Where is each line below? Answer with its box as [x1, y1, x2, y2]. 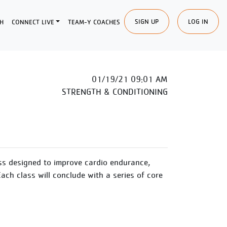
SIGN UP [135, 17, 159, 25]
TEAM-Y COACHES [68, 18, 120, 26]
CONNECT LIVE [11, 18, 54, 26]
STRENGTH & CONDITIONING [62, 87, 168, 97]
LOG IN [188, 17, 208, 25]
